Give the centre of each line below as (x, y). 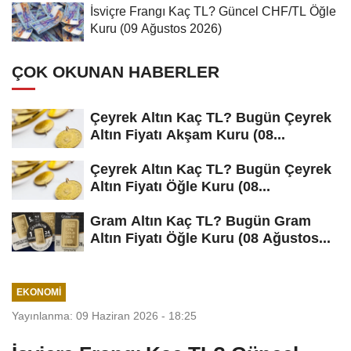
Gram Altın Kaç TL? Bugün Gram (201, 221)
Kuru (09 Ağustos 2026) (156, 29)
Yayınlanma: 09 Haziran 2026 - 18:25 (104, 315)
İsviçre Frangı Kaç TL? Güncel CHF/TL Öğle (213, 11)
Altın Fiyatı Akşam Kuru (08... (188, 135)
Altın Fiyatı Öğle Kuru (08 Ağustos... (210, 238)
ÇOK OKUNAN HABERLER (116, 72)
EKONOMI (38, 292)
